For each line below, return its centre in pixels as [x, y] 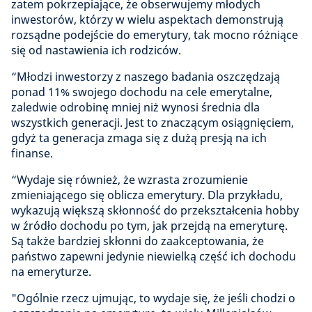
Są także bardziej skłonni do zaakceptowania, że [138, 241]
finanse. [32, 153]
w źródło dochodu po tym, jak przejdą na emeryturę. [149, 225]
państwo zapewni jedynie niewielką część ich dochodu [154, 256]
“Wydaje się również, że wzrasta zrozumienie [130, 179]
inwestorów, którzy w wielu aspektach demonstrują [147, 19]
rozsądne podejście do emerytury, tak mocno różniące [155, 34]
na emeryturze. [51, 271]
